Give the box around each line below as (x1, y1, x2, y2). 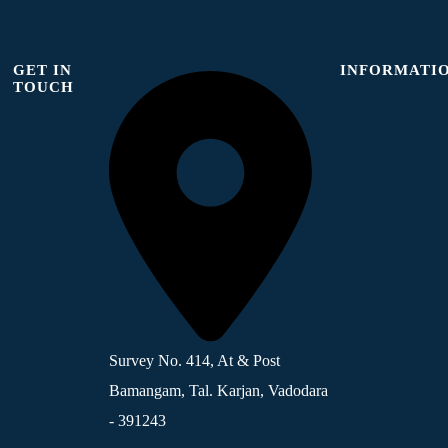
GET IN (12, 61, 72, 78)
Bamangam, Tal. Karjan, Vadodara (108, 381, 328, 399)
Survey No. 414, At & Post (108, 351, 280, 369)
